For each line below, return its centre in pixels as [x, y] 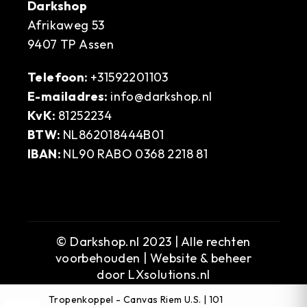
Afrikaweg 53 [66, 25]
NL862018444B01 [114, 134]
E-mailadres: [69, 96]
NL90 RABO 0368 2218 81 [136, 153]
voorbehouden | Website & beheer [153, 258]
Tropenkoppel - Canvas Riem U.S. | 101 [136, 299]
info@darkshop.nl [161, 96]
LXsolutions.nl [169, 274]
